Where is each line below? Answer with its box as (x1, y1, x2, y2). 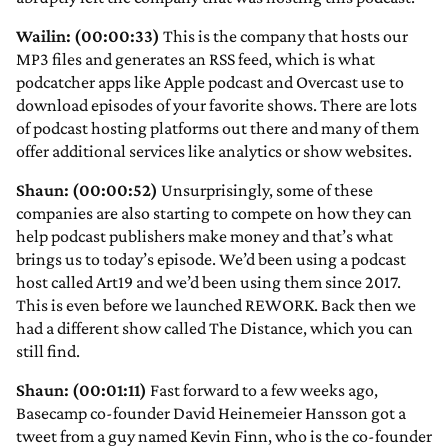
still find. (16, 341, 80, 362)
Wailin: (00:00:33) (16, 26, 160, 47)
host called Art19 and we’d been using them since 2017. (16, 272, 401, 293)
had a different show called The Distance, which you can (16, 318, 413, 339)
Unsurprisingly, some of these (158, 180, 373, 201)
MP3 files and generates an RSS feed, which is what (16, 49, 375, 70)
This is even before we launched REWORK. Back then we (16, 295, 416, 316)
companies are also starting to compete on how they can (16, 203, 412, 224)
